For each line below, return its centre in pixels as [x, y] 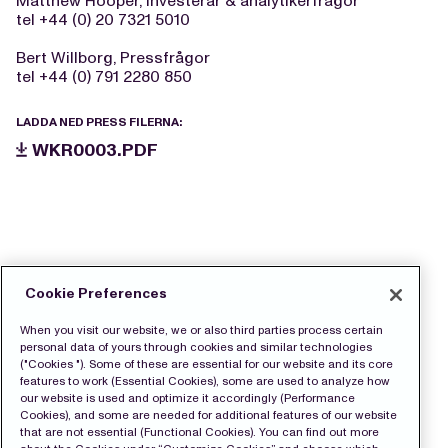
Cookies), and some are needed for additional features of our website [208, 414]
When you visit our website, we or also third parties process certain [201, 329]
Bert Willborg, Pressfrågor [113, 57]
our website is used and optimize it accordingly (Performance [187, 397]
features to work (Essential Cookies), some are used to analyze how [205, 380]
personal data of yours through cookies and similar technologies [196, 346]
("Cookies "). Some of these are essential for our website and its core [206, 363]
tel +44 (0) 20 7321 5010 [103, 19]
